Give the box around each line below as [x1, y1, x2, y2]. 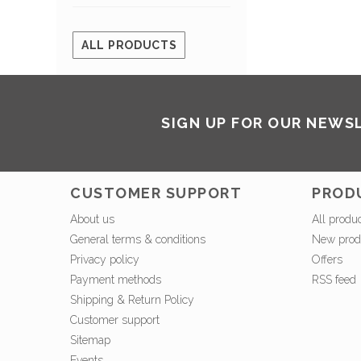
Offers [312, 253, 342, 267]
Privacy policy [70, 253, 139, 267]
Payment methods [70, 273, 161, 287]
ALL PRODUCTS [81, 39, 177, 52]
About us [70, 213, 114, 226]
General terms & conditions [70, 233, 205, 247]
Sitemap [70, 334, 110, 347]
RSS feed [312, 273, 356, 287]
